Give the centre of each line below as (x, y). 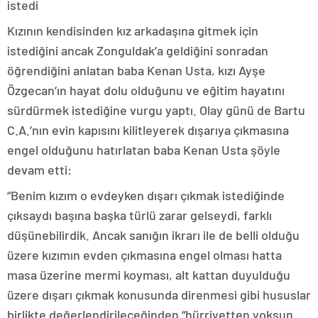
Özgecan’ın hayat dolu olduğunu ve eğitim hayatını (146, 91)
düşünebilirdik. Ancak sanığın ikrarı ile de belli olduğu (153, 235)
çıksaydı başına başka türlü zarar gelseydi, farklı (139, 215)
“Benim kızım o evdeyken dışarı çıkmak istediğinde (146, 196)
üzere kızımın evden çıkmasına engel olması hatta (144, 255)
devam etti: (39, 170)
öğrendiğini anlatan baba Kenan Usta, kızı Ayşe (136, 71)
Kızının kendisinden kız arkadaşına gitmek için (133, 31)
